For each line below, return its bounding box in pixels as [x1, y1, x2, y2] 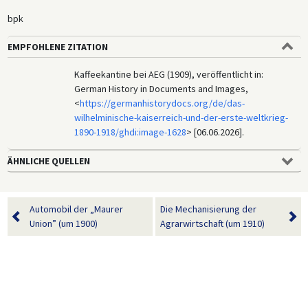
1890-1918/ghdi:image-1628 [74, 125, 187, 138]
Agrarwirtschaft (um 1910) [160, 217, 265, 230]
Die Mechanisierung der [160, 202, 256, 215]
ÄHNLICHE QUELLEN [7, 154, 90, 167]
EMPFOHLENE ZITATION [7, 40, 108, 53]
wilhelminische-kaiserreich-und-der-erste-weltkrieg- [74, 111, 289, 124]
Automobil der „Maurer [29, 202, 123, 215]
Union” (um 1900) [29, 217, 98, 230]
